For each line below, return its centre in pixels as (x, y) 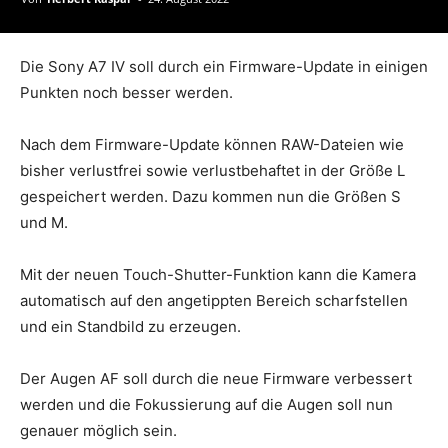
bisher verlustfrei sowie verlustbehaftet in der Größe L (212, 170)
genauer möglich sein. (98, 430)
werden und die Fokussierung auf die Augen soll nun (206, 404)
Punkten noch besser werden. (126, 92)
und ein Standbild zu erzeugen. (130, 326)
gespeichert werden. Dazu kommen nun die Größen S (210, 196)
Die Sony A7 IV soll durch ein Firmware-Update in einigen (224, 66)
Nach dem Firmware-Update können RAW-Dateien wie (212, 144)
